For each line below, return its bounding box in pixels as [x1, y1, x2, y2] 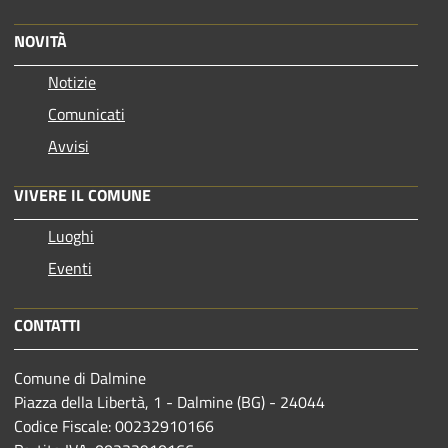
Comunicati [48, 102, 125, 127]
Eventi [48, 256, 92, 281]
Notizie [48, 70, 96, 95]
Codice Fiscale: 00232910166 [14, 414, 214, 439]
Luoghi [48, 224, 94, 249]
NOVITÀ [14, 29, 67, 54]
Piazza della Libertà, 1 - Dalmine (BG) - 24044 [14, 390, 329, 415]
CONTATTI [14, 313, 81, 338]
